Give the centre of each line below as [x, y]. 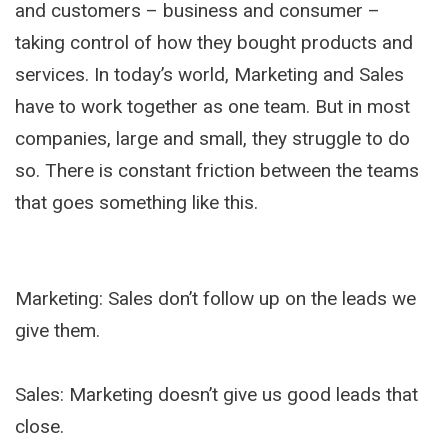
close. [39, 426]
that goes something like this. [136, 202]
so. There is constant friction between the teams [217, 170]
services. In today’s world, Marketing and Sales [209, 74]
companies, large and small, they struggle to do [212, 138]
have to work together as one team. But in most [212, 106]
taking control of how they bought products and [214, 42]
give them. [57, 330]
